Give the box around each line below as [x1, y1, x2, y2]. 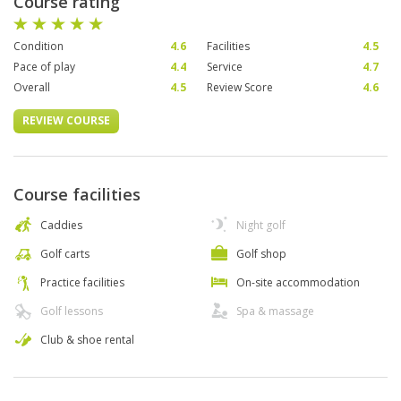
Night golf [236, 218, 286, 234]
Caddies [40, 218, 82, 234]
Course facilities [13, 183, 141, 206]
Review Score [206, 80, 273, 96]
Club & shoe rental [40, 332, 134, 348]
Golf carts [40, 246, 90, 262]
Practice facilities [40, 275, 124, 291]
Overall [13, 80, 50, 96]
